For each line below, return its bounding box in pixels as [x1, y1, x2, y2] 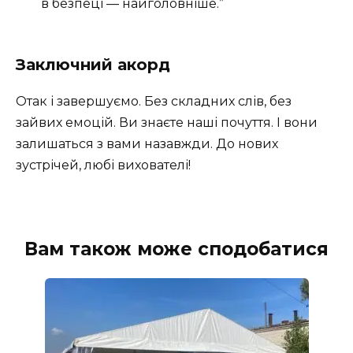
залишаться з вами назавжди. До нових [16, 136, 278, 151]
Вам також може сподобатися [24, 237, 329, 260]
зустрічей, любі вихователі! [16, 157, 191, 173]
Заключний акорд [16, 54, 170, 74]
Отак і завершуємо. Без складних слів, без [16, 93, 292, 109]
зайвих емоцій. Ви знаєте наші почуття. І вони [16, 114, 318, 130]
